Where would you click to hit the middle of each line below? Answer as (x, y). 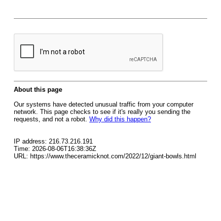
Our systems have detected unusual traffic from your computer (104, 104)
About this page (38, 90)
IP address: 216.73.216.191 (53, 141)
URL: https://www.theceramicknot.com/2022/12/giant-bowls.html (105, 156)
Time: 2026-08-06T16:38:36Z (55, 149)
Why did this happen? (120, 119)
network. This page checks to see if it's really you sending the (102, 112)
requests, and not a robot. (52, 119)
